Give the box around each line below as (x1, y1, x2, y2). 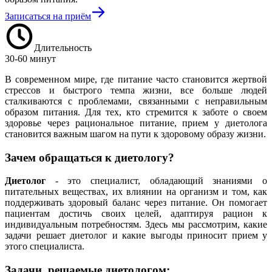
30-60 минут (5, 53, 56, 64)
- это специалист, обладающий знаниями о (46, 175, 267, 186)
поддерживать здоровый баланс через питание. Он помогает (5, 197, 267, 208)
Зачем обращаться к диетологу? (5, 151, 174, 164)
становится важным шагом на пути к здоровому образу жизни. (5, 128, 266, 139)
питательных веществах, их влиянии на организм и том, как (5, 186, 267, 197)
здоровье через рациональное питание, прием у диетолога (5, 117, 267, 128)
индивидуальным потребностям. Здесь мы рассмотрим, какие (5, 219, 267, 230)
